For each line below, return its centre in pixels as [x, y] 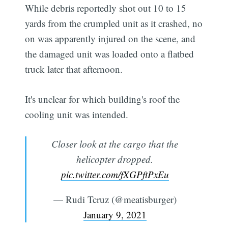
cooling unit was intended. [77, 114]
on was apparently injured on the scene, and [110, 39]
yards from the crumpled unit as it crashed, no [114, 23]
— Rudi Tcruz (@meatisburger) [115, 199]
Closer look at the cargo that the [115, 144]
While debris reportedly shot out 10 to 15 [106, 8]
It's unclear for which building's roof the [103, 99]
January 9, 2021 [115, 215]
